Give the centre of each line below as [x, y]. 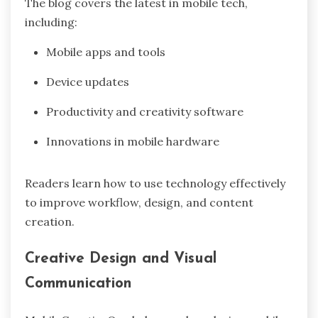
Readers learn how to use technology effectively [155, 183]
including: [51, 22]
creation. [50, 222]
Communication [78, 284]
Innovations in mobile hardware [133, 142]
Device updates [88, 82]
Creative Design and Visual [121, 259]
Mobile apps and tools [106, 52]
